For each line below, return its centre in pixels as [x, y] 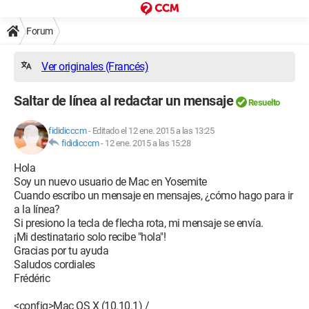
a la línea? [37, 209]
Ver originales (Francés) [95, 67]
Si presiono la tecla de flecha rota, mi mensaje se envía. [139, 223]
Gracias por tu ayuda [61, 251]
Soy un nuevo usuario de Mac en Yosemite [110, 182]
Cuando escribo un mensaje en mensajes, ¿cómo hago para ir [153, 196]
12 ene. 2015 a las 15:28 [148, 143]
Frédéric [32, 278]
